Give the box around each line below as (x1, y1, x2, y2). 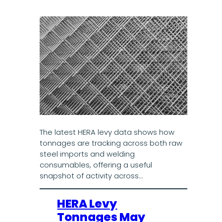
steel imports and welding (39, 149, 135, 160)
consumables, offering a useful (39, 160, 152, 170)
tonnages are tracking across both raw (39, 138, 182, 149)
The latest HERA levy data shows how (39, 127, 174, 138)
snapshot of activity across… (39, 171, 143, 181)
